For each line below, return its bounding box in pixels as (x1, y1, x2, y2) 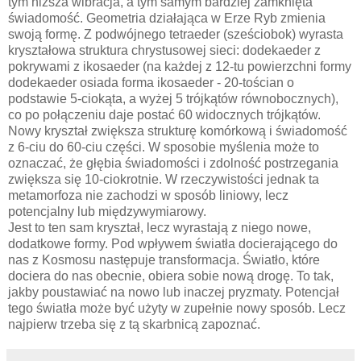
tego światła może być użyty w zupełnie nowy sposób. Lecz (8, 301, 346, 315)
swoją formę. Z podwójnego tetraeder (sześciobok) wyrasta (8, 27, 343, 41)
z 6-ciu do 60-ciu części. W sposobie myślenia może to (8, 139, 319, 154)
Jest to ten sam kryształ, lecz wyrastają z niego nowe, (8, 220, 311, 234)
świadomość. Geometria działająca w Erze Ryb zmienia (8, 10, 326, 25)
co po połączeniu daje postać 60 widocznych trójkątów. (8, 107, 321, 122)
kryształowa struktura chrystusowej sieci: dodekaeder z (8, 43, 321, 57)
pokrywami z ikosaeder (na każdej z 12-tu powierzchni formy (8, 59, 351, 73)
